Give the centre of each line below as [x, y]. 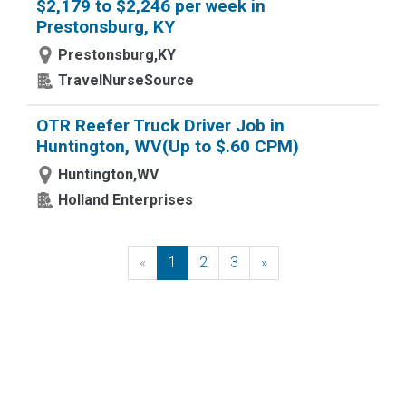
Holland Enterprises [126, 200]
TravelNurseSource [126, 80]
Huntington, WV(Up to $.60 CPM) [168, 146]
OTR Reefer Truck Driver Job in [160, 126]
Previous [173, 262]
